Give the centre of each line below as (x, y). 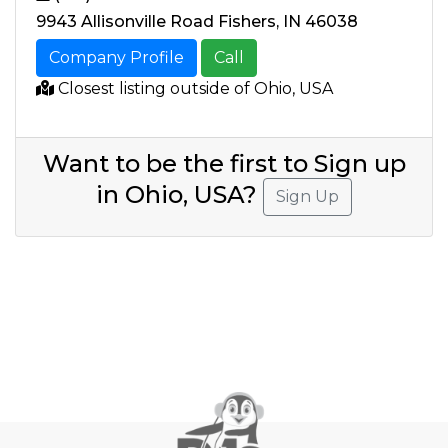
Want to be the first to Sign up (224, 164)
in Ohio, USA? (179, 195)
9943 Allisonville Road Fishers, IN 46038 (197, 22)
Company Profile (116, 58)
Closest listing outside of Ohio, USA (193, 89)
